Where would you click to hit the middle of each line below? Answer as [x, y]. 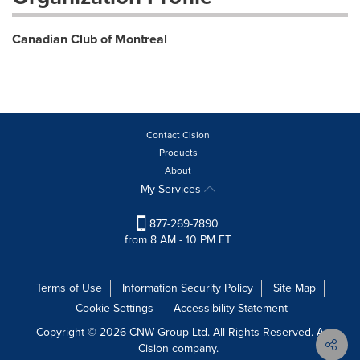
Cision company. [180, 349]
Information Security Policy [187, 288]
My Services [172, 189]
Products [178, 153]
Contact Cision [178, 135]
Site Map [294, 288]
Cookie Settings [114, 309]
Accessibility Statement [230, 309]
